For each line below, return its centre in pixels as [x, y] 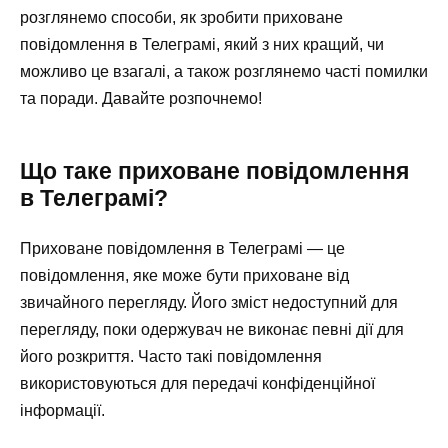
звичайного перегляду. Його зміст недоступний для [209, 302]
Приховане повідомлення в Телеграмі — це [182, 248]
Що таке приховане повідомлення [214, 170]
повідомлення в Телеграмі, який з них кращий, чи [202, 44]
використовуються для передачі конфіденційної [197, 383]
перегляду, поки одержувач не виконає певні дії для [212, 329]
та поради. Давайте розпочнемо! [141, 98]
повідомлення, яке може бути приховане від [184, 275]
